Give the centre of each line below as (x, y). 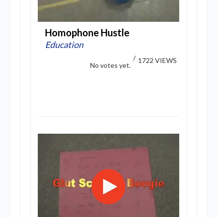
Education (64, 45)
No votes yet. (110, 65)
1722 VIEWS (157, 60)
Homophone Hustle (87, 32)
